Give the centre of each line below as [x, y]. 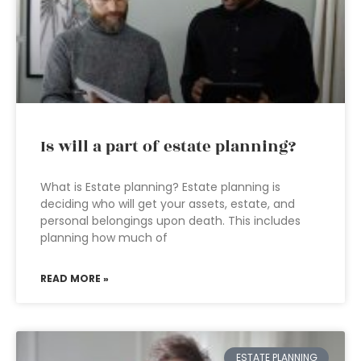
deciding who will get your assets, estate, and [168, 204]
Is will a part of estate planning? [168, 147]
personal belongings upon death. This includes [170, 221]
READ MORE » [75, 278]
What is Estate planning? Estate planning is [160, 187]
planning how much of [104, 238]
